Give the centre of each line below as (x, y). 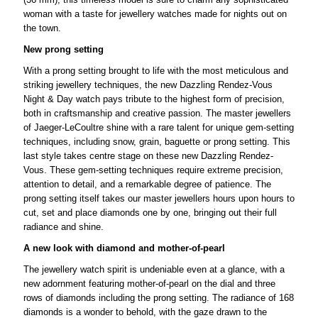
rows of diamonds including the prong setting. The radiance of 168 (158, 297)
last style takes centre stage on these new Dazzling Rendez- (148, 155)
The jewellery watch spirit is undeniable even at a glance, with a (154, 269)
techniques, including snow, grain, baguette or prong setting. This (157, 141)
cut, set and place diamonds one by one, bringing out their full (150, 212)
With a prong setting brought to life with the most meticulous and (155, 70)
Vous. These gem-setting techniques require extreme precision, (153, 170)
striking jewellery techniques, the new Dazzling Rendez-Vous (148, 84)
